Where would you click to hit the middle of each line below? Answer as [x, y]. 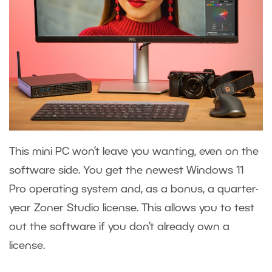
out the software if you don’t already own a [119, 227]
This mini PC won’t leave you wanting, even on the [134, 151]
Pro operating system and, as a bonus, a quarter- [134, 189]
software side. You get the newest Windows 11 [126, 170]
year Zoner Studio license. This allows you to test [132, 208]
